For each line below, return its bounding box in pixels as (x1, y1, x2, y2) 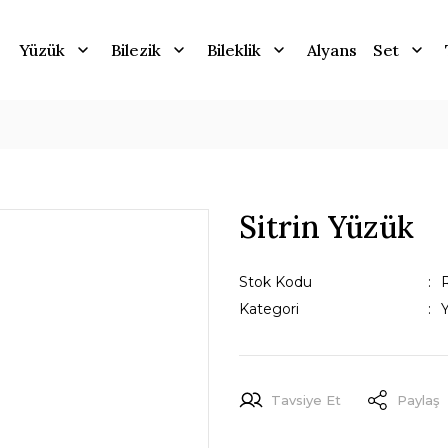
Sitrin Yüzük (239, 208, 414, 246)
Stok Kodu (239, 273, 312, 291)
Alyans (306, 40, 357, 60)
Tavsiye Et (271, 391, 341, 408)
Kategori (239, 300, 299, 318)
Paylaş (397, 391, 440, 408)
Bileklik (206, 40, 261, 60)
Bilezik (110, 40, 161, 60)
